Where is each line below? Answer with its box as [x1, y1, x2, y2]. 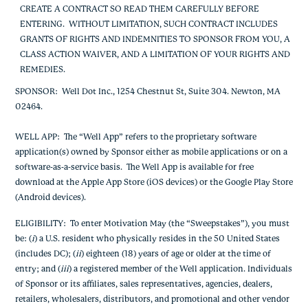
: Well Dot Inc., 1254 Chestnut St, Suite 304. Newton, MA [54, 87, 280, 96]
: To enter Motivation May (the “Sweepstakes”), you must [63, 219, 289, 228]
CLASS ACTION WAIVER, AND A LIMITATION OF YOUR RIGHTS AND [19, 51, 290, 59]
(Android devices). [14, 193, 86, 201]
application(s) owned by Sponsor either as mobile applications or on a [14, 148, 287, 156]
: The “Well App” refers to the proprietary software [56, 133, 256, 141]
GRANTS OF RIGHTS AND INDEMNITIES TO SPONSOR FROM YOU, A [19, 36, 290, 44]
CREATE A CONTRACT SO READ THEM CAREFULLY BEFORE [19, 5, 259, 14]
